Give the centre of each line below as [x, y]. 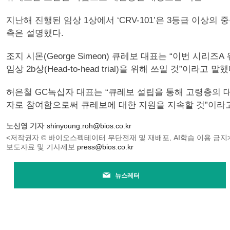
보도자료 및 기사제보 [42, 147]
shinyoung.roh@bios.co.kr [89, 126]
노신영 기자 [25, 126]
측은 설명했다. [35, 33]
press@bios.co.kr [105, 147]
